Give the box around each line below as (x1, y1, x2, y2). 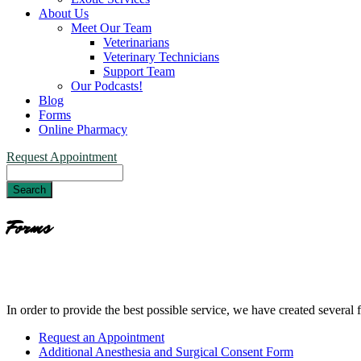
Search (6, 164, 41, 179)
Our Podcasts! (71, 79, 143, 93)
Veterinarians (103, 35, 169, 50)
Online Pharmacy (39, 122, 127, 137)
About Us (39, 6, 89, 21)
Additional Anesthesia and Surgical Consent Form (39, 345, 293, 359)
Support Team (103, 64, 175, 79)
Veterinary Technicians (103, 50, 219, 64)
